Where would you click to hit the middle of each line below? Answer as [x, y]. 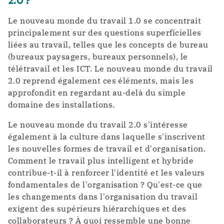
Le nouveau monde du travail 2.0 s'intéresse [98, 124]
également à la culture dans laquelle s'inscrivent [107, 136]
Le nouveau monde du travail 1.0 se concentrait [105, 20]
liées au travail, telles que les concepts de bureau [108, 44]
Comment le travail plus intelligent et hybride [101, 160]
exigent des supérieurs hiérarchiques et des [97, 208]
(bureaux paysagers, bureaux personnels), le [98, 56]
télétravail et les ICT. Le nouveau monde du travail [110, 68]
